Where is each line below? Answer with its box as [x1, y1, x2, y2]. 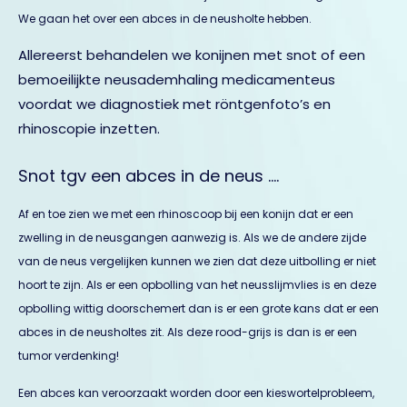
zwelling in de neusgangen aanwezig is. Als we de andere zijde [18, 230, 366, 246]
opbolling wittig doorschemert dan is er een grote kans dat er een [18, 301, 379, 317]
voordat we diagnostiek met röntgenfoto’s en [18, 94, 331, 114]
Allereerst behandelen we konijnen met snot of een [18, 45, 365, 65]
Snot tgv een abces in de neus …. [18, 164, 279, 188]
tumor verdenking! [18, 348, 119, 364]
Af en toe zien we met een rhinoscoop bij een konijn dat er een [18, 206, 353, 223]
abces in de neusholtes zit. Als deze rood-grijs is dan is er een [18, 324, 357, 341]
